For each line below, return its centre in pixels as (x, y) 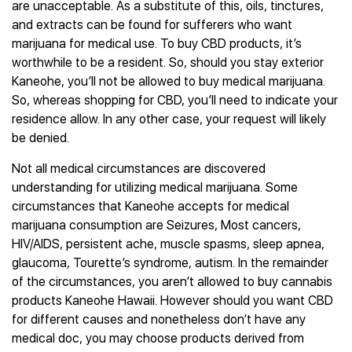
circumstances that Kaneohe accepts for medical (150, 206)
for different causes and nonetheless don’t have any (159, 319)
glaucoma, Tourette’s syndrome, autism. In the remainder (170, 263)
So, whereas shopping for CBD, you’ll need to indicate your (175, 100)
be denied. (40, 138)
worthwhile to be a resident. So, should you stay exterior (168, 62)
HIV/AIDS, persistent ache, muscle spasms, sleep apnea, (168, 244)
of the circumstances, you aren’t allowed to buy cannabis (172, 282)
